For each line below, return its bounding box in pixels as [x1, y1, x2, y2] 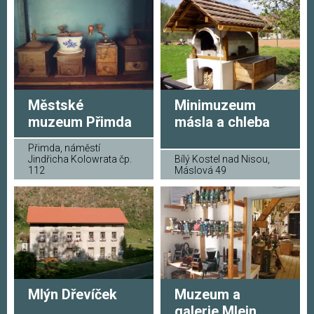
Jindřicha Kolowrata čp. [28, 153, 132, 165]
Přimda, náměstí [28, 142, 100, 153]
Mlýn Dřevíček [28, 286, 117, 303]
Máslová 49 [175, 164, 226, 176]
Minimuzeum [175, 96, 256, 114]
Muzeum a [175, 286, 240, 303]
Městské [28, 96, 83, 114]
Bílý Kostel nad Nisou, [175, 153, 270, 165]
